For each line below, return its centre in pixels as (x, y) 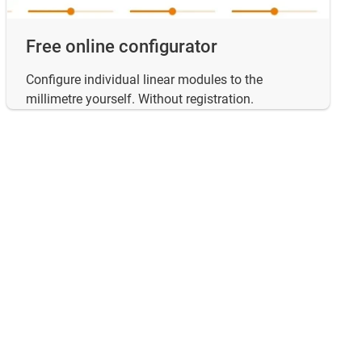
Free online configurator (122, 46)
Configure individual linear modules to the (144, 79)
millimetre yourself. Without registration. (140, 99)
